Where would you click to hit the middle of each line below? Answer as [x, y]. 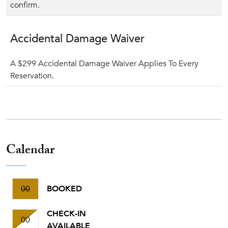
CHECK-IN [66, 214]
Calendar [30, 151]
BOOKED [64, 189]
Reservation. [32, 76]
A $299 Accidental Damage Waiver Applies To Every [104, 64]
